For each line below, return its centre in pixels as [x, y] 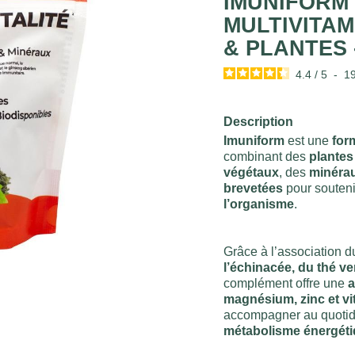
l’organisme [259, 204]
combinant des [267, 156]
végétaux [252, 172]
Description [259, 121]
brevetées [254, 188]
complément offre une [286, 283]
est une [309, 140]
